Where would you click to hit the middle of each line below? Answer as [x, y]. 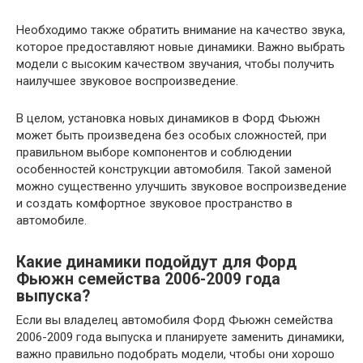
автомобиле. [51, 221]
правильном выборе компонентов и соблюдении [154, 153]
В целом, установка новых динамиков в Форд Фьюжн [168, 119]
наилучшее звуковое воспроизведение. [127, 81]
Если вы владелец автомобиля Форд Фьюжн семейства [175, 320]
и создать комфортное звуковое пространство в [154, 204]
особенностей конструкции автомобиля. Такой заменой [174, 170]
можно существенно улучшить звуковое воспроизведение [181, 187]
